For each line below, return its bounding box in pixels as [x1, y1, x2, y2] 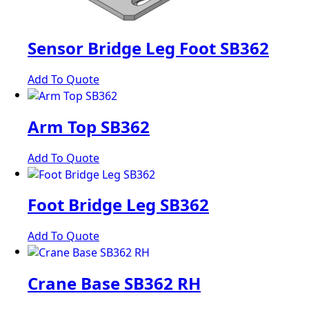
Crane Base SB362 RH [28, 271, 201, 295]
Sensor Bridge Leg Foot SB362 [28, 37, 269, 60]
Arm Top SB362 [28, 114, 150, 138]
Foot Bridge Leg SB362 [28, 193, 209, 217]
